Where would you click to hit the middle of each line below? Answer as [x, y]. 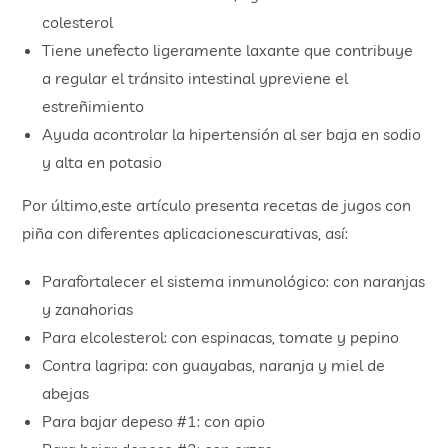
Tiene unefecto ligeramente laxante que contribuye [228, 49]
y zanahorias [88, 308]
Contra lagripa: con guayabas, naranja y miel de [214, 364]
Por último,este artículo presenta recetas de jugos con [217, 204]
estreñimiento [93, 105]
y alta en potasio [102, 161]
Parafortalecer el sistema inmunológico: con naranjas [234, 280]
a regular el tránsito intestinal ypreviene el [195, 77]
